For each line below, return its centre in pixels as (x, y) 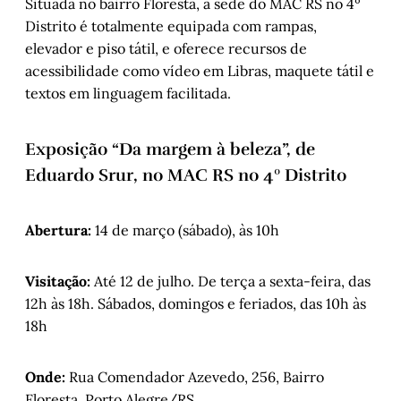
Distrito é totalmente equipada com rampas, (171, 26)
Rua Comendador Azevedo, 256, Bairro (195, 376)
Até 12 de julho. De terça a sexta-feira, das (230, 281)
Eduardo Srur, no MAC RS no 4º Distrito (188, 175)
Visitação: (58, 281)
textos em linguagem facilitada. (128, 94)
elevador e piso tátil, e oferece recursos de (166, 49)
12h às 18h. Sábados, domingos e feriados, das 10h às (196, 303)
